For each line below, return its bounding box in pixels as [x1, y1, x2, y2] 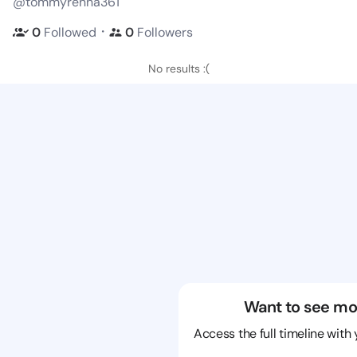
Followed [44, 23, 96, 41]
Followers [137, 23, 193, 41]
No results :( [147, 61, 210, 76]
